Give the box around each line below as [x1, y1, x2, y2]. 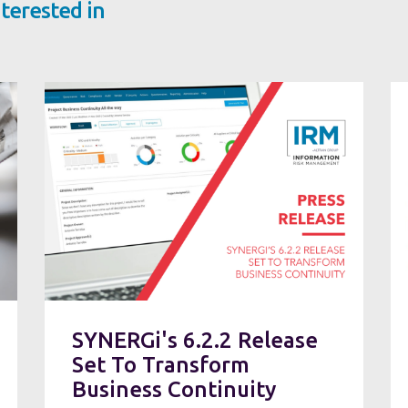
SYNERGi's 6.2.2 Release [72, 327, 318, 352]
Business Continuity [72, 376, 276, 402]
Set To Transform [72, 352, 250, 377]
